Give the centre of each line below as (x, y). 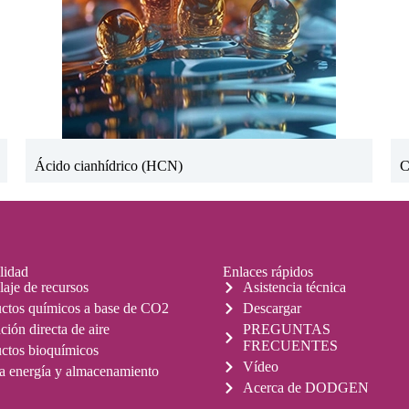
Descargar (273, 308)
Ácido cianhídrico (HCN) (109, 165)
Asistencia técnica (295, 287)
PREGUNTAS (287, 329)
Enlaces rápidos (267, 272)
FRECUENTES (291, 346)
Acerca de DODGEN (306, 388)
